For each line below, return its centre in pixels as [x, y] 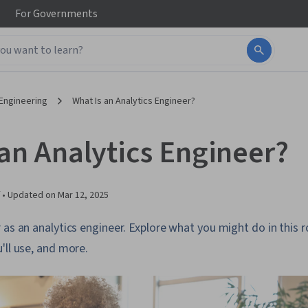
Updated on [33, 195]
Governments [64, 14]
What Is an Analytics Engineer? [134, 101]
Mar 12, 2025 [83, 195]
